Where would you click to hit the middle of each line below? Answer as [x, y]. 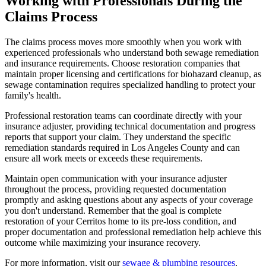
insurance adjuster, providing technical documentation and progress [130, 126]
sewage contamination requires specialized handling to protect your [130, 84]
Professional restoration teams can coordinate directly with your [123, 115]
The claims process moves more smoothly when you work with [123, 42]
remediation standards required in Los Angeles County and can [122, 147]
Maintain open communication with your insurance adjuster [116, 178]
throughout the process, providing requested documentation [115, 189]
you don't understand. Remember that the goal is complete [113, 210]
